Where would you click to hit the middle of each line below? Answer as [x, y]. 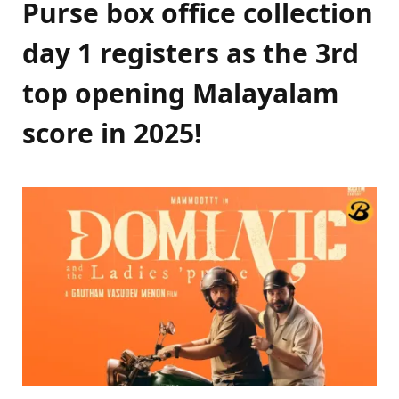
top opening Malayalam [180, 94]
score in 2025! [112, 134]
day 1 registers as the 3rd [191, 53]
